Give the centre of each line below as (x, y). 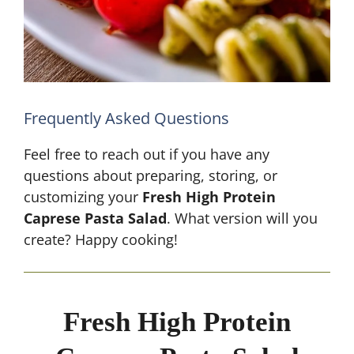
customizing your (83, 197)
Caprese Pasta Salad (95, 218)
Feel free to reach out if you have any (147, 154)
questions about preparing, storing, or (151, 175)
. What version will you (242, 218)
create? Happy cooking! (101, 239)
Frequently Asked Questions (126, 118)
